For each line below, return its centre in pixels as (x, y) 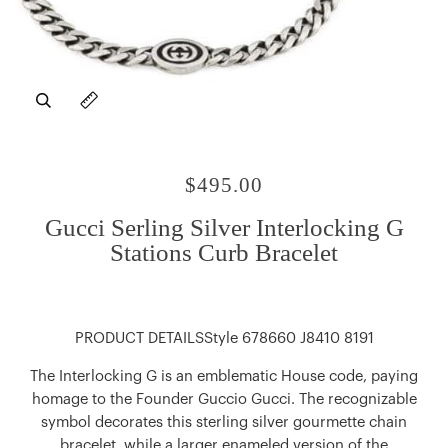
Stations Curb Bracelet (224, 252)
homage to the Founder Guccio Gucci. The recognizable (224, 400)
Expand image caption (151, 110)
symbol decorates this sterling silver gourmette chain (224, 423)
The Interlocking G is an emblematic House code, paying (224, 377)
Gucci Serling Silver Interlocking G (224, 227)
